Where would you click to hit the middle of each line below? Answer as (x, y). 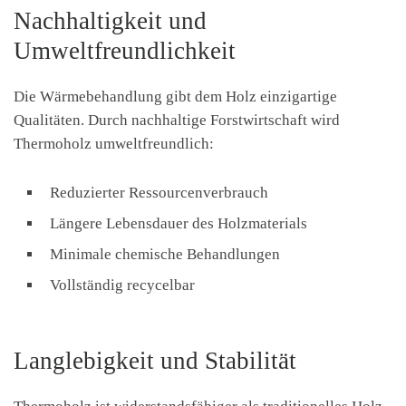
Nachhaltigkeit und (110, 21)
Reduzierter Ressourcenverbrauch (159, 193)
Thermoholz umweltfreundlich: (114, 144)
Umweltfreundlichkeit (125, 51)
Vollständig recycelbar (122, 285)
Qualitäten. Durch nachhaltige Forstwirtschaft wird (177, 121)
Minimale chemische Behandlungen (165, 255)
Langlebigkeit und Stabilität (155, 361)
